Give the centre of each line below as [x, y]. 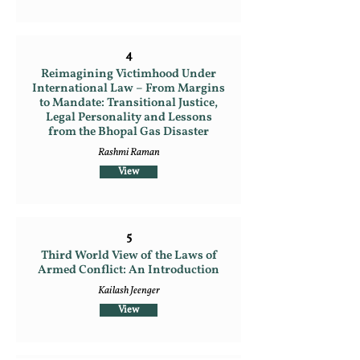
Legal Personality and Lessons [129, 118]
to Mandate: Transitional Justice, [129, 103]
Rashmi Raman [129, 153]
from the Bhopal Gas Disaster [129, 132]
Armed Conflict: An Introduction [129, 270]
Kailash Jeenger [129, 291]
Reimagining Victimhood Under [129, 74]
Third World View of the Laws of [129, 256]
